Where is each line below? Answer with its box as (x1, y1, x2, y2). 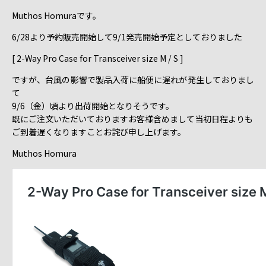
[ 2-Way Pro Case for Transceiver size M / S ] (12, 52, 183, 64)
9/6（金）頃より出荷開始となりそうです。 (12, 100, 174, 112)
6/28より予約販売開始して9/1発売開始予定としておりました (12, 30, 242, 43)
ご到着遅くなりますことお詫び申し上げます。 (12, 126, 186, 138)
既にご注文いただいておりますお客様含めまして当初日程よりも (12, 113, 253, 125)
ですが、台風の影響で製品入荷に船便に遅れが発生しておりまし (12, 74, 254, 85)
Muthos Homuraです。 (12, 9, 101, 21)
